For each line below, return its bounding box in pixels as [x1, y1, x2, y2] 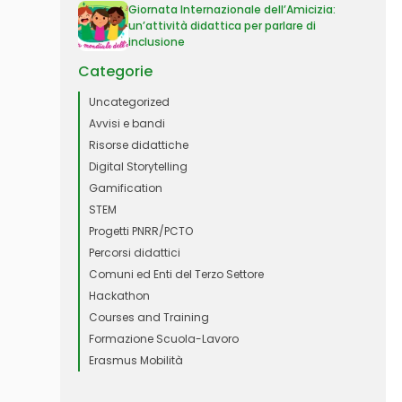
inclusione [128, 34, 186, 49]
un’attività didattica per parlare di [128, 18, 317, 33]
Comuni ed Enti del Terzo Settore [89, 267, 265, 282]
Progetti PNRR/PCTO [89, 223, 194, 239]
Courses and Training [89, 310, 210, 325]
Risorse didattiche [89, 137, 189, 153]
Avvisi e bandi [89, 116, 166, 131]
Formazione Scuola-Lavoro [89, 331, 240, 346]
